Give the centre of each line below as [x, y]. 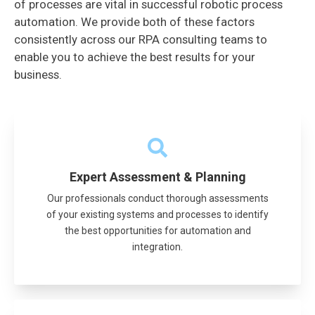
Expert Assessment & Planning [157, 176]
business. [38, 75]
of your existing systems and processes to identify [157, 215]
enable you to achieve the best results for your [135, 57]
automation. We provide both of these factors [134, 22]
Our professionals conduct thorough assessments [157, 199]
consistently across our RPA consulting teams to [141, 40]
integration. [157, 247]
